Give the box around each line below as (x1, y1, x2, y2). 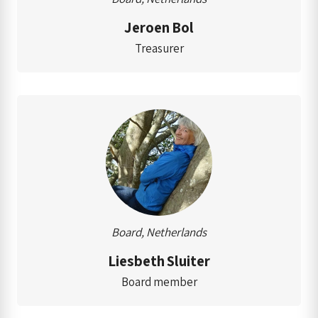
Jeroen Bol (124, 17, 194, 37)
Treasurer (134, 40, 184, 56)
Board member (121, 273, 197, 290)
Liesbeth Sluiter (108, 251, 210, 270)
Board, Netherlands (111, 224, 207, 240)
